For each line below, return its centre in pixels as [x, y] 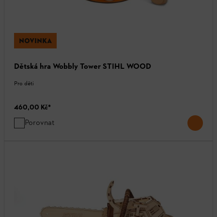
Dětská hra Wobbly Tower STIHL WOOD [83, 66]
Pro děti [24, 84]
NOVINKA [35, 41]
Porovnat [40, 123]
